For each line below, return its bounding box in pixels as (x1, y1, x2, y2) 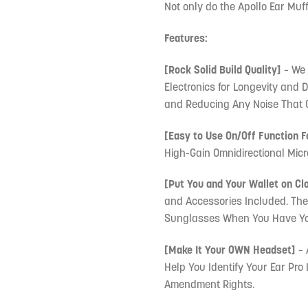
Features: (164, 31, 208, 45)
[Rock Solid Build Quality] (164, 62, 281, 76)
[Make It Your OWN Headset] (164, 243, 296, 257)
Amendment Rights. (164, 277, 254, 291)
